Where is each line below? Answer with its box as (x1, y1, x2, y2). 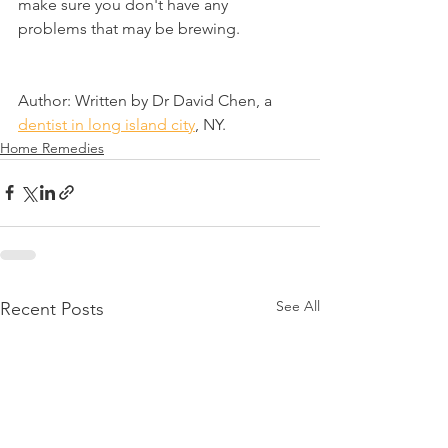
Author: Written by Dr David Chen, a (18, 90, 276, 110)
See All (276, 296, 320, 315)
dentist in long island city (18, 114, 195, 134)
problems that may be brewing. (18, 18, 240, 38)
